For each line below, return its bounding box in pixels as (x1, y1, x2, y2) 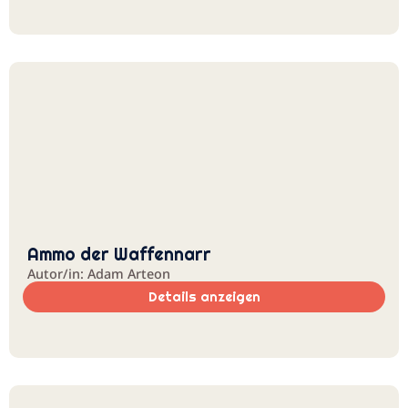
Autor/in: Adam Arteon (27, 265, 170, 282)
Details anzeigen (148, 289, 260, 305)
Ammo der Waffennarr (27, 243, 211, 265)
